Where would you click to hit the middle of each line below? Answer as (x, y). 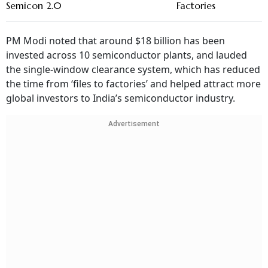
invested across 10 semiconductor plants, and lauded (127, 55)
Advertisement (134, 124)
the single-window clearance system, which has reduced (133, 70)
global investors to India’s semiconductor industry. (121, 98)
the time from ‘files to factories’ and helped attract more (133, 84)
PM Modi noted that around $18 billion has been (115, 41)
